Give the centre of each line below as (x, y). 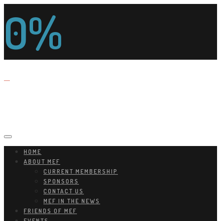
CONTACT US (64, 191)
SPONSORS (61, 181)
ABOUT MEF (42, 162)
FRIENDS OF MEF (50, 211)
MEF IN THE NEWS (72, 201)
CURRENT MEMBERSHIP (81, 171)
